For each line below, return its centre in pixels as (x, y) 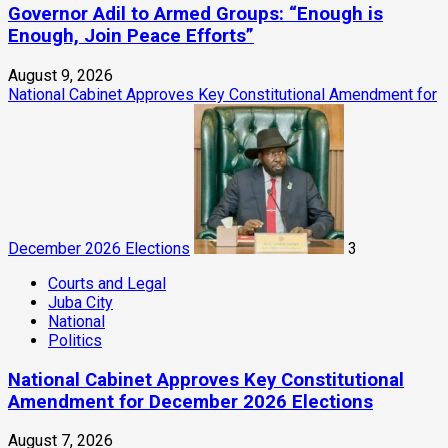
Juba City (80, 302)
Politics (75, 340)
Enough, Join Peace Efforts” (131, 36)
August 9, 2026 (60, 75)
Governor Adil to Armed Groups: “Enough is (195, 14)
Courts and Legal (107, 283)
